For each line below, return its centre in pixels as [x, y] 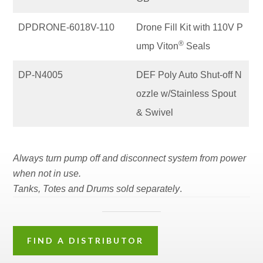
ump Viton [158, 46]
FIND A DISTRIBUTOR [86, 240]
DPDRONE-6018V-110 [67, 27]
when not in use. [47, 173]
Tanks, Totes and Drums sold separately [97, 188]
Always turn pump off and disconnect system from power [130, 158]
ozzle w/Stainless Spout [186, 93]
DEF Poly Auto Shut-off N [189, 75]
